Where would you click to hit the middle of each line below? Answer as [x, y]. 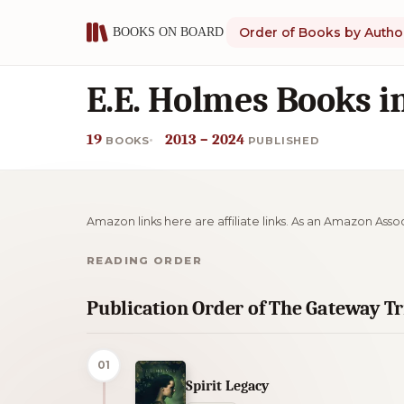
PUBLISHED [284, 141]
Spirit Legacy [227, 386]
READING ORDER [144, 260]
